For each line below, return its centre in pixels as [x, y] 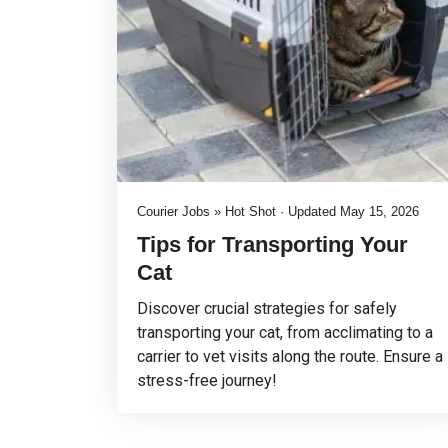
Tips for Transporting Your [272, 244]
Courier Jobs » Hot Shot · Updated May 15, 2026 [278, 211]
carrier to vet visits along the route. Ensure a [290, 356]
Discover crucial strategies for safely [267, 308]
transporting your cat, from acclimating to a [285, 332]
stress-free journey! [207, 380]
